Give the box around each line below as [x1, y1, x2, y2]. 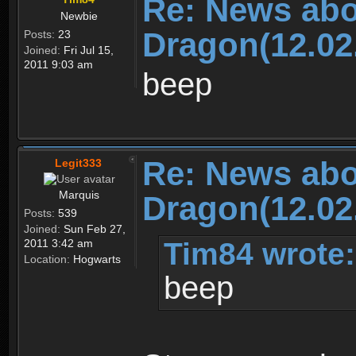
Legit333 [55, 156, 102, 169]
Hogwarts [70, 252, 121, 265]
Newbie [60, 10, 98, 23]
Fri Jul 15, [60, 44, 114, 57]
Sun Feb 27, [60, 222, 126, 235]
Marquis [59, 188, 99, 201]
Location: [24, 252, 70, 265]
